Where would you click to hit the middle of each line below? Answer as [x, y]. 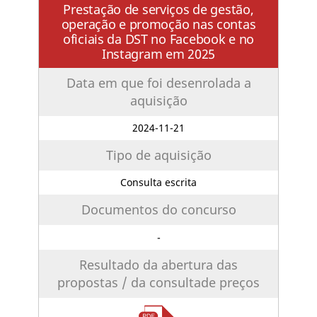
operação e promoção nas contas [158, 24]
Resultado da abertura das [158, 264]
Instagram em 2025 [158, 53]
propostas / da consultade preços [158, 282]
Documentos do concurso [158, 210]
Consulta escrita [158, 183]
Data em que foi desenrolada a [158, 82]
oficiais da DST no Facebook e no [158, 39]
